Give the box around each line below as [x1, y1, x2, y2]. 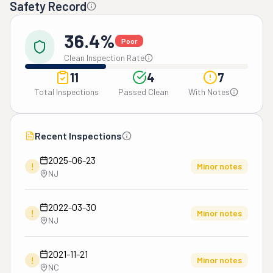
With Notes [188, 87, 230, 97]
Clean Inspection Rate [64, 52, 144, 63]
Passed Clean [118, 87, 169, 97]
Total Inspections [35, 87, 99, 97]
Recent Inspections [35, 130, 122, 141]
